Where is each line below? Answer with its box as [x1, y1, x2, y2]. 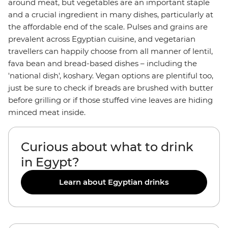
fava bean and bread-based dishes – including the [8, 59, 197, 68]
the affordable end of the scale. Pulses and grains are [8, 22, 208, 32]
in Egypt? [21, 155, 79, 169]
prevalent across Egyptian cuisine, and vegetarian [8, 34, 195, 44]
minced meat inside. [8, 107, 88, 117]
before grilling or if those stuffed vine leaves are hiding [8, 95, 213, 105]
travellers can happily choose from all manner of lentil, [8, 46, 213, 56]
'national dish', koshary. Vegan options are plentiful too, [8, 71, 213, 80]
